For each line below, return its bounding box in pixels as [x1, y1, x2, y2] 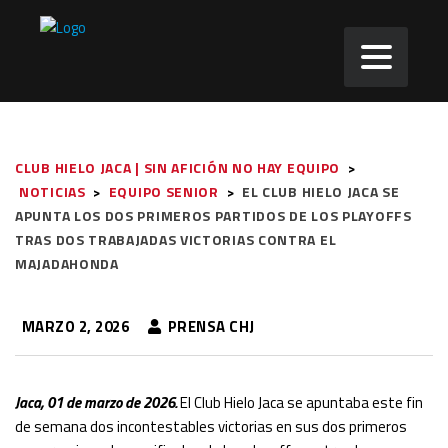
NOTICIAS [19, 181, 86, 202]
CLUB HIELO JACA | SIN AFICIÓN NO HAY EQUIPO [15, 157, 341, 178]
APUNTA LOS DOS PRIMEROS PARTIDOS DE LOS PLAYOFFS [15, 205, 412, 226]
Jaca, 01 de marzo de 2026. [15, 391, 177, 414]
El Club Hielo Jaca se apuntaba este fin [177, 391, 423, 414]
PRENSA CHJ [164, 315, 255, 338]
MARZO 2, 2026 [18, 315, 129, 338]
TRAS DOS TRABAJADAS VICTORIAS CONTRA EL [15, 229, 337, 250]
